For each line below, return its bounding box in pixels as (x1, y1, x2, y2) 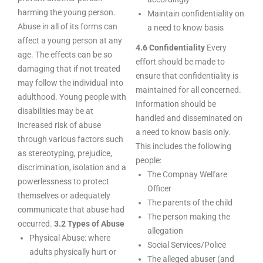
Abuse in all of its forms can (18, 22, 117, 31)
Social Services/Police (147, 240, 226, 249)
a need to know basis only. (136, 127, 231, 137)
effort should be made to (136, 57, 225, 66)
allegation (147, 226, 183, 235)
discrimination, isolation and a (18, 163, 126, 172)
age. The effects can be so (18, 50, 112, 59)
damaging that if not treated (18, 64, 120, 73)
